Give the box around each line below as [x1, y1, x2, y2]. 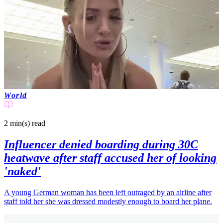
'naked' [4, 165, 41, 178]
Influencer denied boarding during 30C [4, 138, 198, 151]
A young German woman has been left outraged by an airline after [4, 188, 212, 197]
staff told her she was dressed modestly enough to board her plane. [4, 197, 212, 206]
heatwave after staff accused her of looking [4, 151, 217, 165]
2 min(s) [4, 119, 30, 128]
